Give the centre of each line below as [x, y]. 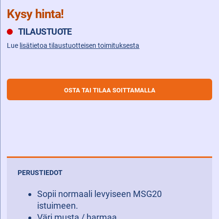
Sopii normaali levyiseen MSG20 [99, 194]
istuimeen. [57, 205]
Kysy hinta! [35, 14]
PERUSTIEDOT [40, 173]
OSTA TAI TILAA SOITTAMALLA [109, 90]
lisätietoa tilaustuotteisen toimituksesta [80, 46]
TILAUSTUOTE [45, 32]
